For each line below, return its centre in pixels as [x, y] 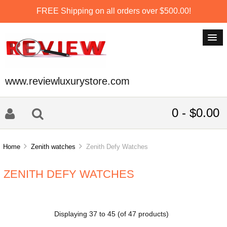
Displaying [71, 214]
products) [152, 214]
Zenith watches [53, 147]
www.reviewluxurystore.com [67, 81]
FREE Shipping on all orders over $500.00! [113, 11]
